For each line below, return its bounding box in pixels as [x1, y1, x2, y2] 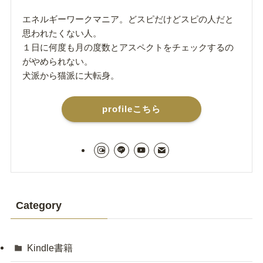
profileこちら [102, 103, 161, 114]
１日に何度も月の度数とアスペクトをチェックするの [22, 42, 234, 52]
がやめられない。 [22, 56, 93, 66]
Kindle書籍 [27, 242, 73, 254]
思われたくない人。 [22, 28, 102, 38]
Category [15, 199, 62, 211]
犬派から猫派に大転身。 [22, 70, 120, 80]
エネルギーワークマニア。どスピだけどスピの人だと [22, 14, 234, 24]
